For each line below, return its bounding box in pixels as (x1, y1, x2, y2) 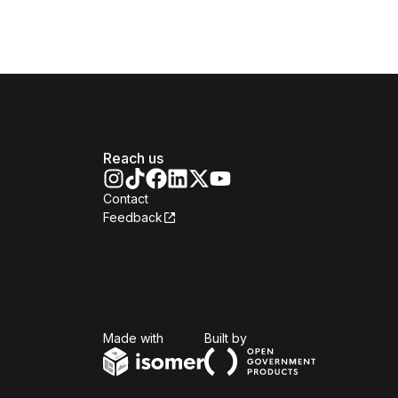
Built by (204, 330, 247, 346)
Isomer (163, 330, 202, 345)
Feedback (103, 210, 163, 225)
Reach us (103, 149, 163, 167)
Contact (103, 191, 148, 206)
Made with (103, 330, 163, 346)
